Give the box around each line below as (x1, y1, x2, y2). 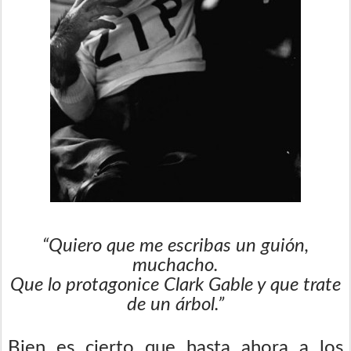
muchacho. (132, 255, 219, 275)
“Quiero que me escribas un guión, (42, 236, 309, 255)
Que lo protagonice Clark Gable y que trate (10, 275, 341, 295)
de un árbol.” (127, 295, 224, 314)
